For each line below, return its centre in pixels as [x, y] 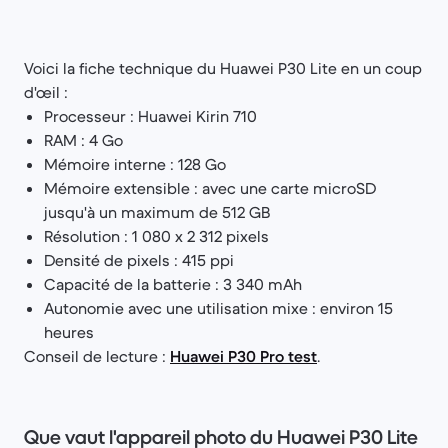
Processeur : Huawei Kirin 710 [150, 115]
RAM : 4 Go [83, 139]
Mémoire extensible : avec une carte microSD [210, 187]
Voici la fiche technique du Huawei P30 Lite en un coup [223, 67]
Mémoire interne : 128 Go [135, 163]
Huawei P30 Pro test [243, 355]
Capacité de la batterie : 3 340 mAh [173, 283]
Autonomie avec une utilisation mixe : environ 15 [218, 307]
